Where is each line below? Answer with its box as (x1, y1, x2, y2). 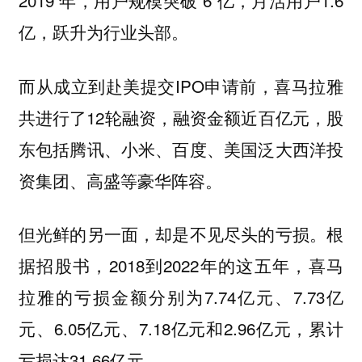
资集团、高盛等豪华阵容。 (18, 167, 222, 192)
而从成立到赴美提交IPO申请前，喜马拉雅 (18, 73, 344, 98)
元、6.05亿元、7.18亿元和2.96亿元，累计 (18, 316, 344, 341)
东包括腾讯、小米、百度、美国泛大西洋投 (18, 136, 344, 161)
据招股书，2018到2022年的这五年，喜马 (18, 253, 344, 278)
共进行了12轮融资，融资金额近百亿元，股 (18, 104, 344, 129)
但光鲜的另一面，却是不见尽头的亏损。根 (18, 221, 344, 246)
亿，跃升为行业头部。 (18, 19, 188, 44)
